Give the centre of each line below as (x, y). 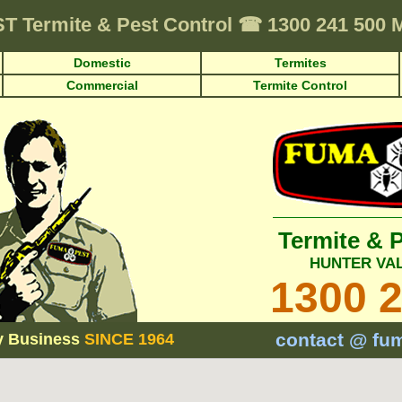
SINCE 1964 (129, 339)
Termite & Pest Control (130, 25)
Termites (300, 63)
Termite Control (300, 85)
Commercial (102, 85)
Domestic (102, 63)
